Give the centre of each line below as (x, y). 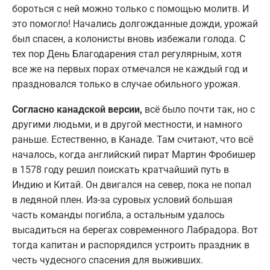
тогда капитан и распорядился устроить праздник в (131, 245)
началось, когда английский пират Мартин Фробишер (134, 154)
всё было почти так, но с (199, 109)
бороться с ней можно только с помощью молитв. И (130, 8)
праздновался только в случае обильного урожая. (126, 84)
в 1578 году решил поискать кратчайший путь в (121, 169)
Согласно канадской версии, (77, 109)
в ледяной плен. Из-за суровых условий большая (122, 199)
